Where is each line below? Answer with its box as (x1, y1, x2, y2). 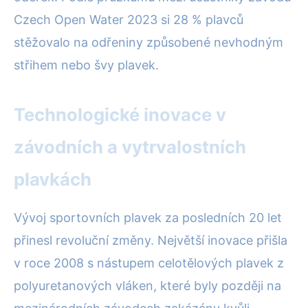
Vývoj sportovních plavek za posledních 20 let (14, 210, 282, 225)
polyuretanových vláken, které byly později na (14, 278, 281, 294)
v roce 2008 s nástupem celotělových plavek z (14, 256, 284, 271)
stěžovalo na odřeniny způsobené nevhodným (14, 35, 283, 50)
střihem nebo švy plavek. (14, 58, 159, 73)
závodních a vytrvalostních (14, 136, 246, 158)
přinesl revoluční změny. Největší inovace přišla (14, 233, 287, 248)
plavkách (14, 168, 91, 190)
